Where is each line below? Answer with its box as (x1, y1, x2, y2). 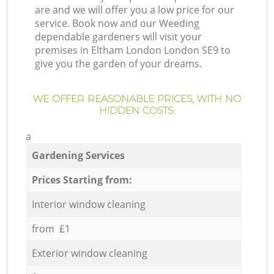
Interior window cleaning (31, 197, 146, 211)
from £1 (31, 221, 70, 235)
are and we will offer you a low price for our (35, 3, 235, 17)
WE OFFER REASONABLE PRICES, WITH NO (33, 93, 241, 105)
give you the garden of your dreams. (35, 57, 202, 71)
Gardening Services (31, 148, 125, 162)
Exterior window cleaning (31, 246, 147, 260)
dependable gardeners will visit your (35, 30, 202, 44)
